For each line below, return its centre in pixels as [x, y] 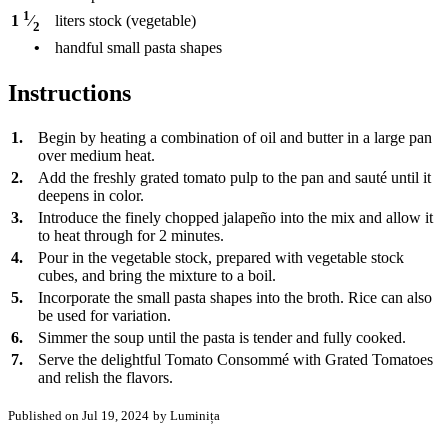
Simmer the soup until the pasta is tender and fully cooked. [222, 338]
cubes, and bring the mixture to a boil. [157, 276]
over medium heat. [96, 156]
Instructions [69, 92]
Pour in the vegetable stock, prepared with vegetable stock [221, 258]
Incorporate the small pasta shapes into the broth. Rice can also [235, 298]
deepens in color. [91, 196]
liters [70, 20]
